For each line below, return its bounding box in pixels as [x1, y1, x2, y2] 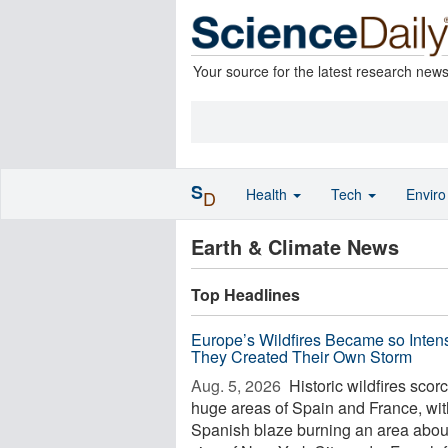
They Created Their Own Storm [191, 345, 412, 368]
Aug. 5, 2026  [191, 374, 285, 397]
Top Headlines [191, 283, 300, 306]
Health [246, 184, 291, 204]
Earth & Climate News [191, 232, 399, 261]
